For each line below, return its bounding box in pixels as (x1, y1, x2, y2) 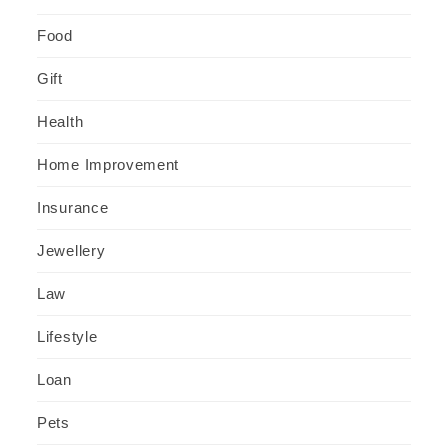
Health (37, 112, 84, 130)
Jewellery (37, 241, 106, 259)
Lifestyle (37, 327, 98, 345)
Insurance (37, 198, 109, 216)
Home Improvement (37, 155, 180, 173)
